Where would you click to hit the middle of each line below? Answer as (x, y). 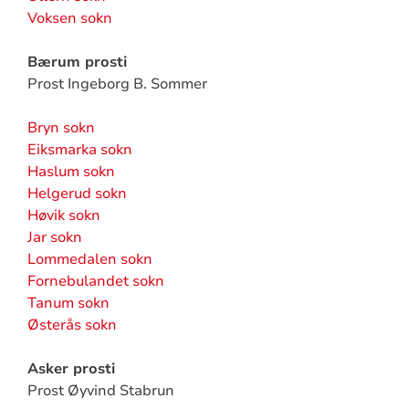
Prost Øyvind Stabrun (100, 391)
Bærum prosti (77, 62)
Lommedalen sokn (89, 259)
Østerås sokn (72, 325)
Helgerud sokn (77, 194)
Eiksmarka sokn (79, 150)
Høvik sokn (63, 215)
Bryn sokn (61, 128)
